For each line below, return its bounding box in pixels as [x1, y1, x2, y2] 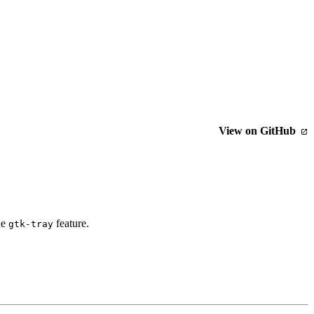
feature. [53, 217, 89, 230]
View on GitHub [218, 125, 299, 137]
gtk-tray [8, 219, 53, 230]
